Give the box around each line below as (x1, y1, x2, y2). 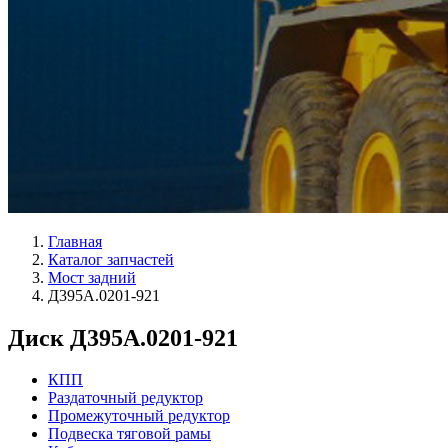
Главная (48, 232, 102, 250)
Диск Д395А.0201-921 (8, 324, 238, 351)
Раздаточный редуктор (48, 389, 203, 407)
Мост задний (48, 268, 136, 286)
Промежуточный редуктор (48, 407, 230, 425)
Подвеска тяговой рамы (48, 425, 211, 443)
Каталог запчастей (48, 250, 174, 268)
